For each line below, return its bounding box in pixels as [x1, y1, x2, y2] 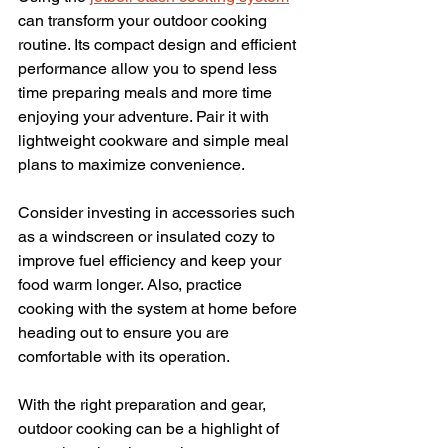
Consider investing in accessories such [18, 202, 299, 222]
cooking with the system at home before [18, 298, 301, 318]
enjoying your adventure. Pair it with [18, 106, 273, 126]
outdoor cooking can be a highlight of [18, 418, 283, 438]
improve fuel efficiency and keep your [18, 250, 285, 270]
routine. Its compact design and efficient [18, 34, 300, 54]
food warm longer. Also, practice [18, 274, 246, 294]
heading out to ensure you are [18, 322, 233, 342]
